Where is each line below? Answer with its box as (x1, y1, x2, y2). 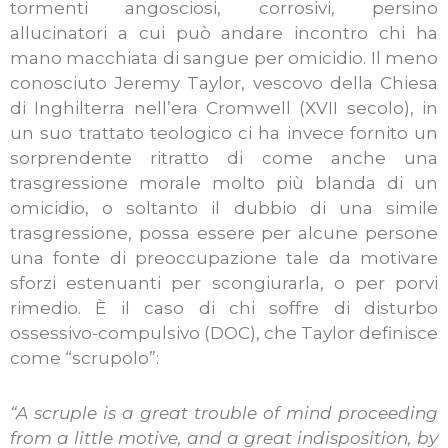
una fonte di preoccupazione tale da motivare (10, 247, 438, 268)
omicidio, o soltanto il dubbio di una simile (10, 197, 438, 218)
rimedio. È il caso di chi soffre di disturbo (10, 297, 438, 318)
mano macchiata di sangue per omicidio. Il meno (10, 47, 438, 68)
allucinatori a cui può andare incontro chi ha (10, 22, 438, 43)
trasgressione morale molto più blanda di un (10, 172, 438, 193)
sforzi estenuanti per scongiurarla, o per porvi (10, 272, 438, 293)
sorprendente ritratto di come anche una (10, 147, 438, 168)
